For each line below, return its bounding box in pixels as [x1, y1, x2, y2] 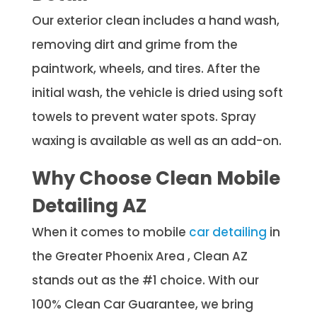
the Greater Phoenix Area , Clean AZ [31, 247, 248, 265]
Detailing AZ [31, 192, 146, 219]
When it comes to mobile [31, 223, 189, 241]
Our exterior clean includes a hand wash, [31, 11, 279, 29]
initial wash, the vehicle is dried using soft [31, 83, 283, 101]
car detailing [188, 223, 267, 241]
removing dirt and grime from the [31, 35, 238, 53]
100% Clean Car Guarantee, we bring [31, 295, 253, 313]
